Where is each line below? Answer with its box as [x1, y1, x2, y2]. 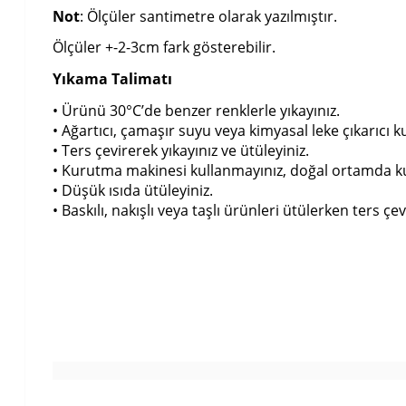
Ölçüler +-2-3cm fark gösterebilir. [53, 37, 275, 58]
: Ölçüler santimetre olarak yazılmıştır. [80, 5, 337, 26]
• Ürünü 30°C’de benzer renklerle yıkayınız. [53, 100, 340, 121]
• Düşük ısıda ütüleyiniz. [53, 179, 213, 200]
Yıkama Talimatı [53, 69, 172, 90]
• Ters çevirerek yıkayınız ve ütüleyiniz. [53, 140, 309, 160]
